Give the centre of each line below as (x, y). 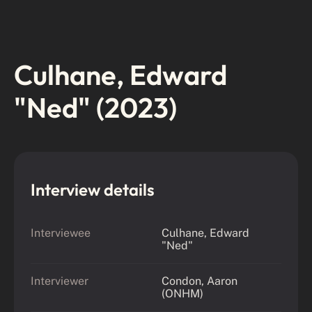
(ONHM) (182, 294)
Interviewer (60, 281)
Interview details (93, 189)
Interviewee (61, 233)
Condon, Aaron (200, 281)
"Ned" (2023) (95, 107)
